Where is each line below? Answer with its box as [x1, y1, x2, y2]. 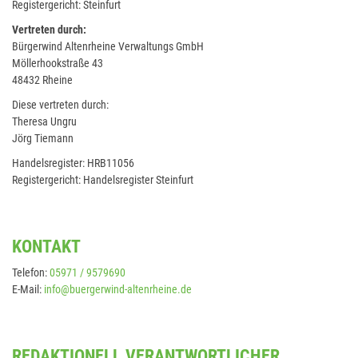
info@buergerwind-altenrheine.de [44, 283, 192, 296]
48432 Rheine [12, 74, 73, 87]
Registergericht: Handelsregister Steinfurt [12, 173, 193, 187]
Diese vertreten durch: [12, 98, 109, 112]
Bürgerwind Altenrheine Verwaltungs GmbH [12, 40, 204, 54]
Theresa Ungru [12, 115, 77, 129]
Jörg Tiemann [12, 132, 74, 145]
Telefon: [12, 266, 50, 280]
